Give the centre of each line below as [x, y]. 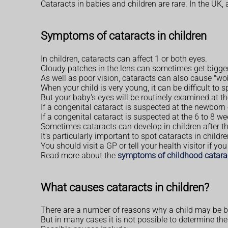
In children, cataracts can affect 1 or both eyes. [124, 59]
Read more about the [79, 155]
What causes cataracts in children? [125, 187]
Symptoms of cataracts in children [124, 36]
